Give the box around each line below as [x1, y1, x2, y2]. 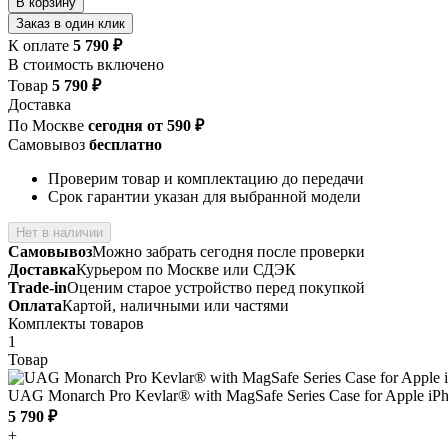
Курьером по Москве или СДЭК [76, 260, 296, 278]
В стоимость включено [8, 55, 164, 73]
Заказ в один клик [16, 15, 125, 31]
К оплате [8, 36, 69, 54]
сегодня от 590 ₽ [88, 116, 204, 134]
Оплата [8, 296, 62, 314]
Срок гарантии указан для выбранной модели [48, 187, 361, 205]
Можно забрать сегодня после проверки [92, 242, 365, 260]
